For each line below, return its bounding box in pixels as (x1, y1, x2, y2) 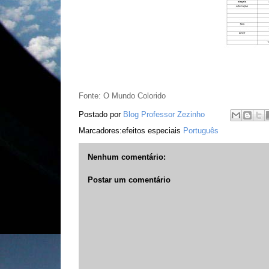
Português (183, 126, 219, 135)
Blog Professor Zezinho (122, 110, 205, 119)
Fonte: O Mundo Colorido (78, 91, 166, 100)
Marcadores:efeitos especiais (78, 126, 183, 135)
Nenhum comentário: (87, 153, 166, 162)
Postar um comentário (87, 175, 171, 184)
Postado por (78, 110, 123, 119)
